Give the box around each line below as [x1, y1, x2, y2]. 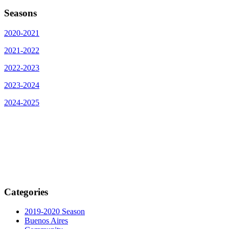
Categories [4, 186, 48, 197]
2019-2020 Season [25, 207, 85, 216]
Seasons [4, 8, 37, 19]
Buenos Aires [25, 216, 68, 225]
